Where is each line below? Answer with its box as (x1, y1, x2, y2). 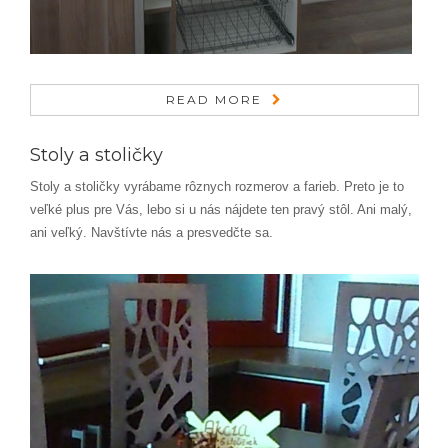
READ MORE (166, 92, 262, 107)
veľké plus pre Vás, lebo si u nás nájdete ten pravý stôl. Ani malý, (30, 202, 412, 217)
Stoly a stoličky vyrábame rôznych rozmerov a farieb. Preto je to (30, 179, 404, 194)
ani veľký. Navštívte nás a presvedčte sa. (30, 225, 273, 240)
